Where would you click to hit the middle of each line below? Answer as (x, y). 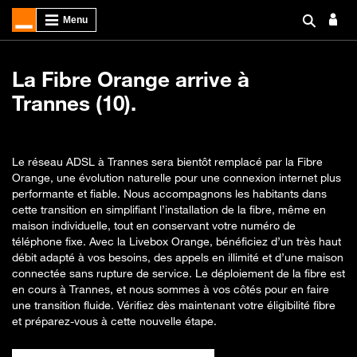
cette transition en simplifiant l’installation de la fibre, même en (169, 209)
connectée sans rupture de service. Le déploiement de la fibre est (178, 273)
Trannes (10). (74, 103)
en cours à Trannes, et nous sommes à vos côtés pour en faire (171, 289)
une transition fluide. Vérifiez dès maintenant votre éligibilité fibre (174, 305)
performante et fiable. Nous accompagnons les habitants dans (169, 193)
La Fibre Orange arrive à (131, 79)
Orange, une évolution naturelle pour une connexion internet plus (177, 177)
